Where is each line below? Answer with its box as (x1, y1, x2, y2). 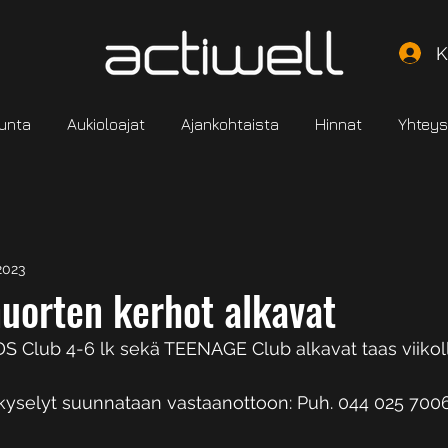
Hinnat (315, 115, 362, 133)
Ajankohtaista (181, 115, 279, 133)
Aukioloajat (67, 115, 145, 133)
